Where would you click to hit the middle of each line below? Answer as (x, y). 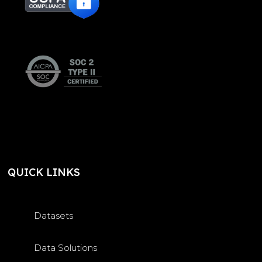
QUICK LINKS (44, 172)
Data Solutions (66, 247)
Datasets (54, 215)
